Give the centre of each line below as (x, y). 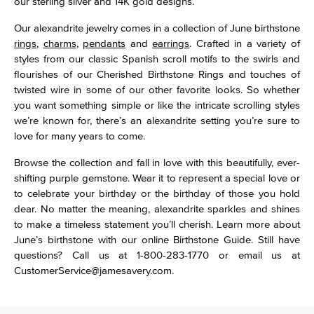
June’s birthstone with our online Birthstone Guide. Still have (157, 239)
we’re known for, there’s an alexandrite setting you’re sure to (157, 120)
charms (60, 43)
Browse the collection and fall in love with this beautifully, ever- (157, 162)
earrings (171, 43)
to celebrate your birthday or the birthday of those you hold (157, 193)
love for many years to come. (80, 136)
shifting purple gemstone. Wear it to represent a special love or (157, 178)
